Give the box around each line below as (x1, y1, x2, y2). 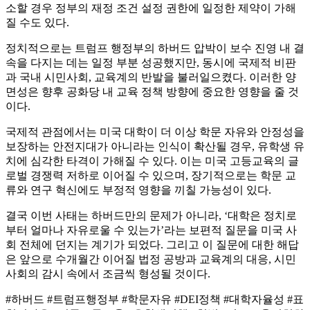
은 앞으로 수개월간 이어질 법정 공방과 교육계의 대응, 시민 (6, 253, 296, 266)
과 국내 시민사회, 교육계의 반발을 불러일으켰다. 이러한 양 (6, 71, 296, 84)
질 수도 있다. (6, 17, 69, 29)
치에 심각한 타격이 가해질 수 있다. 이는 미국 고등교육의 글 (6, 155, 299, 167)
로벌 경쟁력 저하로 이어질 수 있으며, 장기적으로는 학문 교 (6, 170, 296, 182)
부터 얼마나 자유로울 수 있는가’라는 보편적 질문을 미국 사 (6, 224, 297, 237)
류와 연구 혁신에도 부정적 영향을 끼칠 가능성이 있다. (6, 184, 271, 197)
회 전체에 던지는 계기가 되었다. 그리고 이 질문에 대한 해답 (6, 239, 299, 251)
